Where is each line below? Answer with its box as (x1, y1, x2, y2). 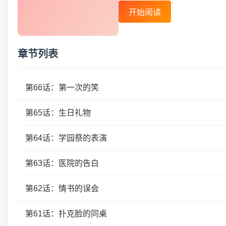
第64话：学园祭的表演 (25, 134, 107, 142)
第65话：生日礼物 (25, 108, 91, 117)
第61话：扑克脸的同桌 (25, 209, 107, 218)
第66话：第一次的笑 (25, 83, 99, 92)
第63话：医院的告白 (25, 159, 99, 167)
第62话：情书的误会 (25, 184, 99, 193)
